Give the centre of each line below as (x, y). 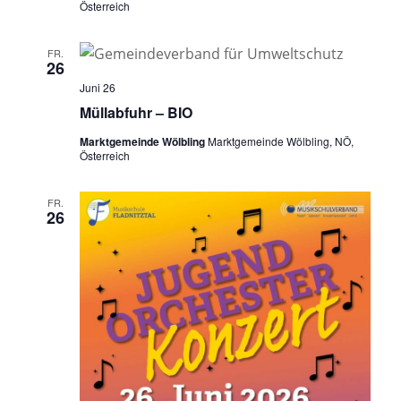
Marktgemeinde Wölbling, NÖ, (280, 141)
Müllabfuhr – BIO (136, 112)
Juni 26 (97, 87)
